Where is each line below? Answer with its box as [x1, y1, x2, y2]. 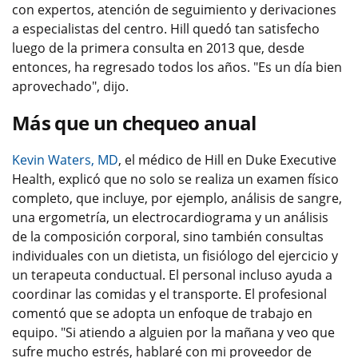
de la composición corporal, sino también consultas [12, 228, 324, 245]
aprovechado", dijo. [12, 78, 129, 95]
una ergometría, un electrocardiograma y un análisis [12, 209, 328, 226]
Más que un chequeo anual [12, 109, 257, 136]
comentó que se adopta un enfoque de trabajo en [12, 304, 312, 322]
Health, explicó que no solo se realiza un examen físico [12, 170, 339, 188]
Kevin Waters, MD [12, 151, 118, 169]
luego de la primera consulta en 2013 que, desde [12, 39, 304, 57]
